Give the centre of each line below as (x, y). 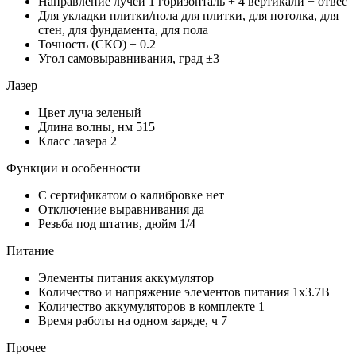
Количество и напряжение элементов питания (165, 292)
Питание (30, 251)
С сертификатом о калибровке (122, 195)
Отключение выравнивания (115, 210)
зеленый (119, 113)
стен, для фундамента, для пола (123, 30)
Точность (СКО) (84, 44)
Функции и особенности (74, 168)
